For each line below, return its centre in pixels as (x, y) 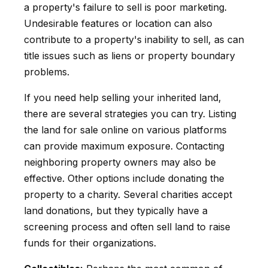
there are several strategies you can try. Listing (130, 113)
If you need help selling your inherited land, (123, 97)
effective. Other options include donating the (124, 178)
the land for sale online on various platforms (125, 130)
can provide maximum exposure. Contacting (124, 146)
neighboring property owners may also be (120, 162)
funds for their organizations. (90, 243)
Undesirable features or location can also (118, 23)
